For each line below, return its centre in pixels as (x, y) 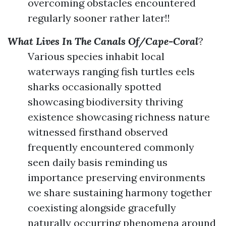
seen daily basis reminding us (98, 162)
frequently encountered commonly (111, 147)
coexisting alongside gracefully (102, 208)
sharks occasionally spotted (95, 87)
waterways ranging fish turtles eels (111, 71)
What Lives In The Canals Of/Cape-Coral (103, 41)
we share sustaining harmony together (120, 192)
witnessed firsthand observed (98, 132)
